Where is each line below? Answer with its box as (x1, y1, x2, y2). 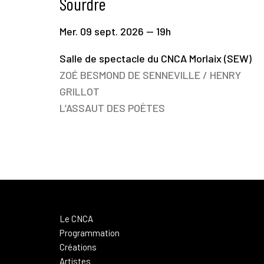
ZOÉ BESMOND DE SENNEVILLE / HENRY (59, 68, 241, 81)
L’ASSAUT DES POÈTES (59, 101, 165, 114)
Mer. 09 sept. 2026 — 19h (59, 24, 171, 38)
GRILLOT (59, 84, 100, 98)
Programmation (59, 227, 120, 238)
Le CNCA (59, 213, 93, 224)
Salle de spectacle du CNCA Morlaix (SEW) (59, 51, 252, 65)
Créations (59, 241, 97, 252)
